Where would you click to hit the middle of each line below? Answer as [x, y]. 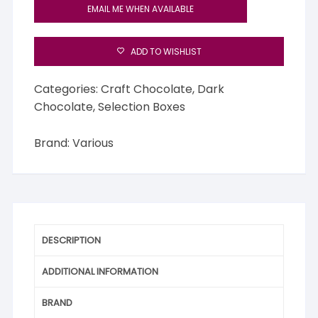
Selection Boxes [142, 107]
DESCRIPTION [72, 241]
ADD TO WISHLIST [166, 52]
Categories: [68, 89]
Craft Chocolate [147, 89]
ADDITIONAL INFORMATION [100, 272]
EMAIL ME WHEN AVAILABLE [141, 9]
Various [93, 143]
